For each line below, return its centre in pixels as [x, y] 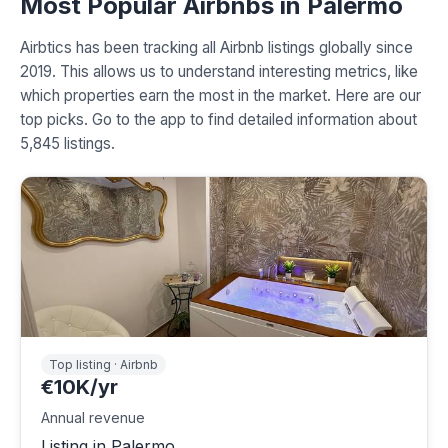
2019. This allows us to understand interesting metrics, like [219, 72]
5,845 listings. [67, 144]
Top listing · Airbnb [103, 365]
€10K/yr [79, 387]
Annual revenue [93, 418]
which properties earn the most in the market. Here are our [220, 96]
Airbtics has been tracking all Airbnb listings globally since [216, 48]
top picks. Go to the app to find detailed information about [218, 120]
